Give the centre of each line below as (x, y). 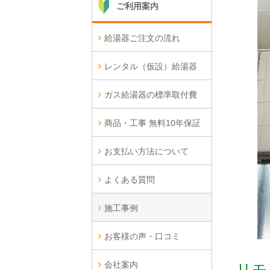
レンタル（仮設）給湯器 (151, 66)
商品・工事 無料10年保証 (152, 123)
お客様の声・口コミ (142, 236)
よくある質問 (130, 180)
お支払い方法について (146, 151)
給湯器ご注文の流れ (142, 38)
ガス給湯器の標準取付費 (151, 95)
